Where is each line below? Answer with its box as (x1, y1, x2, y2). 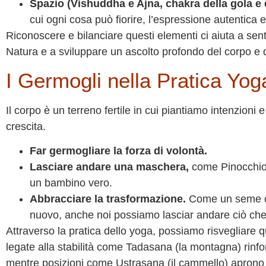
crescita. (6, 121, 46, 133)
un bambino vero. (30, 177, 112, 189)
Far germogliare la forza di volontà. (30, 145, 207, 157)
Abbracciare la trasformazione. (30, 193, 186, 205)
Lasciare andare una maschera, (30, 161, 189, 173)
